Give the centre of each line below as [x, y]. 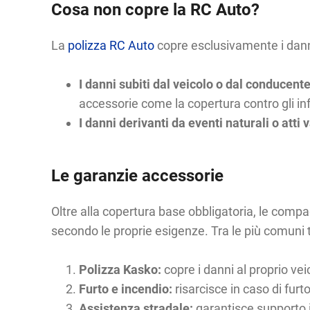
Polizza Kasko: [120, 270]
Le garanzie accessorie [137, 176]
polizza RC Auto [111, 45]
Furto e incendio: [125, 289]
